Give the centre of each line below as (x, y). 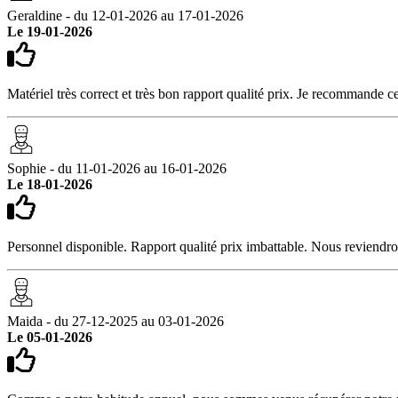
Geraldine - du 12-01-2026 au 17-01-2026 (125, 15)
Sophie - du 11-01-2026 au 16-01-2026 (117, 168)
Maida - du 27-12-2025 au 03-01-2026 (115, 321)
